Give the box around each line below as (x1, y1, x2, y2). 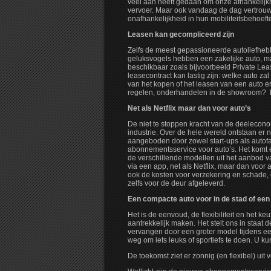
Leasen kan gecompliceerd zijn (128, 30, 234, 39)
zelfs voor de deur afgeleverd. (128, 179, 225, 188)
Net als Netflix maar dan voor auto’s (128, 104, 251, 113)
